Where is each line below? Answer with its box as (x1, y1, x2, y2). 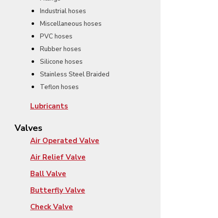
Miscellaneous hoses (40, 19, 102, 29)
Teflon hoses (40, 83, 79, 92)
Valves (15, 122, 42, 134)
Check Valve (30, 202, 73, 212)
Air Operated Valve (30, 136, 99, 146)
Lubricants (30, 101, 68, 111)
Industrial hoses (40, 7, 86, 16)
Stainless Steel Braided (40, 70, 109, 79)
